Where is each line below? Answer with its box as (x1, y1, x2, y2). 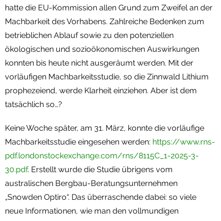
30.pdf (5, 164, 28, 174)
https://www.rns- (152, 137, 215, 147)
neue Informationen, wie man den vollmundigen (5, 206, 179, 216)
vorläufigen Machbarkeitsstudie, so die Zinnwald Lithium (5, 72, 209, 81)
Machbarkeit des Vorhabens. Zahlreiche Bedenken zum (5, 16, 204, 26)
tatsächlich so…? (5, 99, 62, 109)
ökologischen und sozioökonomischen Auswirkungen (5, 44, 199, 54)
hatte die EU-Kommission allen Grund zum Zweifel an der (5, 2, 213, 12)
